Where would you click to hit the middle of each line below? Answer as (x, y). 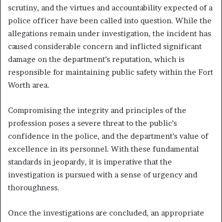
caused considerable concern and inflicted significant (105, 46)
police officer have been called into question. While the (110, 20)
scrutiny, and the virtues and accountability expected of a (110, 7)
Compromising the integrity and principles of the (97, 110)
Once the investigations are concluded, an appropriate (106, 213)
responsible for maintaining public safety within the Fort (111, 72)
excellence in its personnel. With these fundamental (103, 149)
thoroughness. (34, 187)
